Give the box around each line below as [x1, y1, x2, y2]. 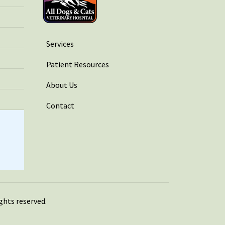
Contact [46, 100, 74, 110]
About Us [46, 79, 77, 90]
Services [46, 38, 74, 49]
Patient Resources [46, 59, 109, 69]
